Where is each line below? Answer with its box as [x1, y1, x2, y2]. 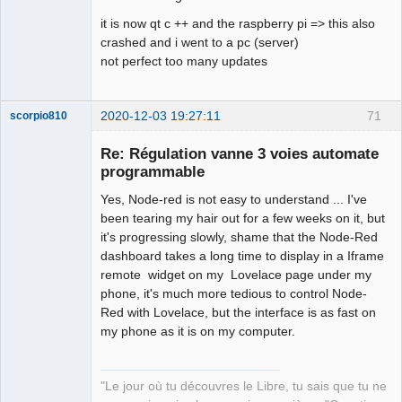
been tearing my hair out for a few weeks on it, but [100, 210, 385, 225]
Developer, [10, 319, 63, 332]
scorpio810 [10, 110, 67, 122]
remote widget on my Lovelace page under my [100, 267, 371, 282]
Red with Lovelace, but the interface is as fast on [100, 304, 376, 319]
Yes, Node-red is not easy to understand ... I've [100, 191, 367, 206]
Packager [10, 331, 57, 345]
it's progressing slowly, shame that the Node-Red [100, 229, 378, 244]
